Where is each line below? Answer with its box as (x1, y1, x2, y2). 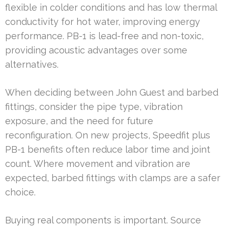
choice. (5, 186, 36, 197)
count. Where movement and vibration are (5, 158, 190, 169)
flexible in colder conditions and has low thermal (5, 2, 217, 13)
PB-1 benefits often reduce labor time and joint (5, 144, 210, 155)
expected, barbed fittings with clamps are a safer (5, 172, 220, 183)
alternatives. (5, 59, 59, 70)
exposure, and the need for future (5, 115, 153, 126)
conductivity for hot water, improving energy (5, 16, 200, 27)
